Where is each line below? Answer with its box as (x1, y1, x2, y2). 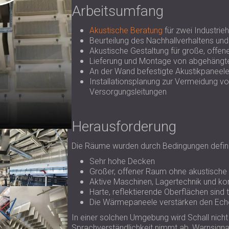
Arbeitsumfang (71, 3, 164, 19)
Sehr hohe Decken (89, 156, 155, 166)
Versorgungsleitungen (89, 87, 167, 97)
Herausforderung (71, 118, 176, 135)
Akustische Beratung (89, 26, 163, 35)
